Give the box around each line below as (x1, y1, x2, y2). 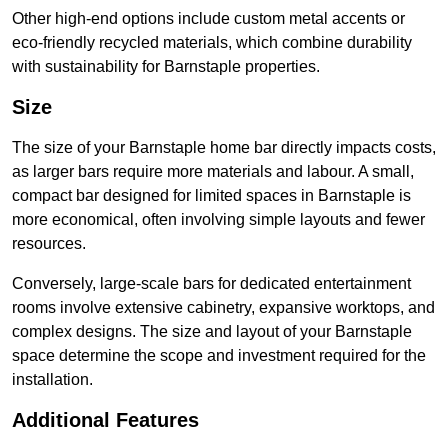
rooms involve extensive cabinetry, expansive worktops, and (12, 299, 435, 317)
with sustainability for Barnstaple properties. (12, 58, 320, 76)
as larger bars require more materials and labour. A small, (12, 163, 414, 181)
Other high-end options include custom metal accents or (12, 10, 405, 28)
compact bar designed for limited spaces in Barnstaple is (12, 187, 411, 205)
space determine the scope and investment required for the (12, 347, 426, 365)
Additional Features (12, 409, 199, 432)
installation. (12, 371, 93, 389)
